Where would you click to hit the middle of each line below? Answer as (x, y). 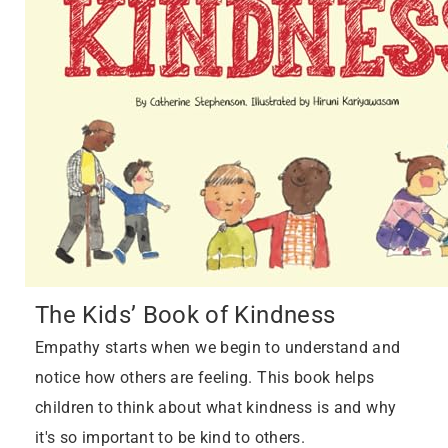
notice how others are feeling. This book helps (205, 378)
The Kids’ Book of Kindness (185, 315)
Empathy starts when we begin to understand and (218, 348)
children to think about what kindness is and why (216, 408)
